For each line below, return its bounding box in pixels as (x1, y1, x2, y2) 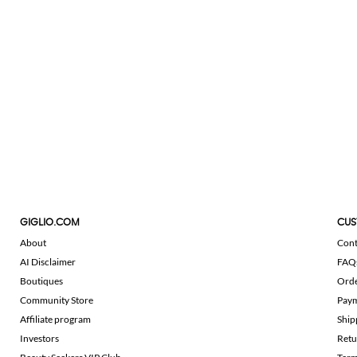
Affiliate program (20, 313, 91, 325)
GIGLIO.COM (20, 217, 80, 228)
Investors (20, 332, 59, 344)
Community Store (20, 294, 93, 306)
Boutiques (20, 275, 63, 287)
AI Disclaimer (20, 256, 76, 268)
